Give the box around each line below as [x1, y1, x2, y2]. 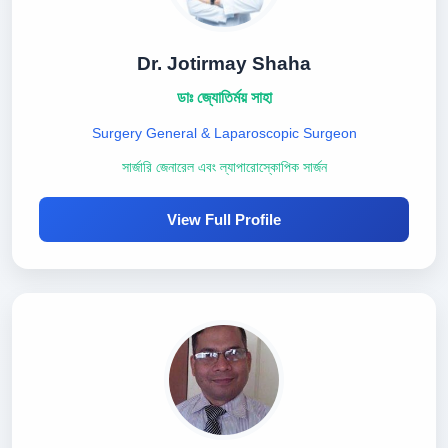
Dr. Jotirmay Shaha [137, 53, 311, 74]
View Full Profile [167, 211, 281, 228]
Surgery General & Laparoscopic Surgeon [91, 125, 357, 141]
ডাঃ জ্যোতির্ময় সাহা [176, 89, 272, 106]
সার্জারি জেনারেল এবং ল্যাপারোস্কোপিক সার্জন [121, 160, 327, 175]
